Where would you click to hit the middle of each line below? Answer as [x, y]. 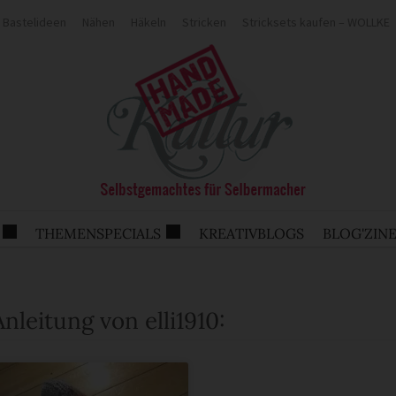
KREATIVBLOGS [251, 233]
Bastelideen [34, 22]
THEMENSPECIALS [98, 233]
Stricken [204, 22]
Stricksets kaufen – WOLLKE [316, 22]
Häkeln [148, 22]
